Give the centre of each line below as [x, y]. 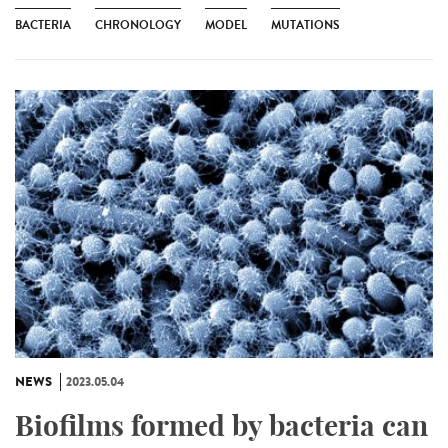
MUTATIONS [305, 25]
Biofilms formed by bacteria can [221, 425]
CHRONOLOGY [138, 25]
